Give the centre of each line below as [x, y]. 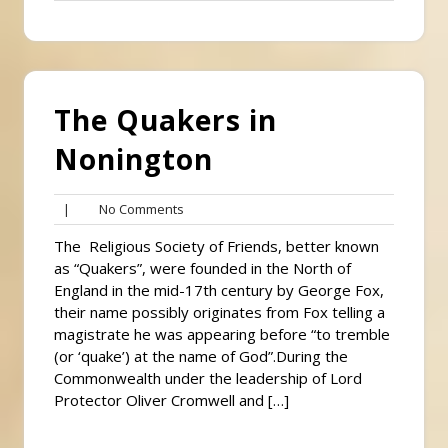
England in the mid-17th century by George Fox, [219, 289]
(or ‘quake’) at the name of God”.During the [201, 355]
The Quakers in [165, 119]
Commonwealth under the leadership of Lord [208, 377]
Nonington [133, 158]
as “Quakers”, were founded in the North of [202, 267]
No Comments [137, 208]
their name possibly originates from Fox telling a [219, 311]
